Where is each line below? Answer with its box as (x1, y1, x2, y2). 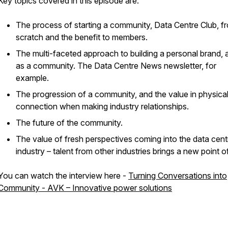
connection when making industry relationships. (16, 101, 189, 111)
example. (16, 73, 49, 83)
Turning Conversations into (128, 170, 227, 181)
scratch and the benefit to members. (16, 32, 148, 42)
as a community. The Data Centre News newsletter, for (16, 61, 216, 71)
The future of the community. (16, 118, 123, 128)
